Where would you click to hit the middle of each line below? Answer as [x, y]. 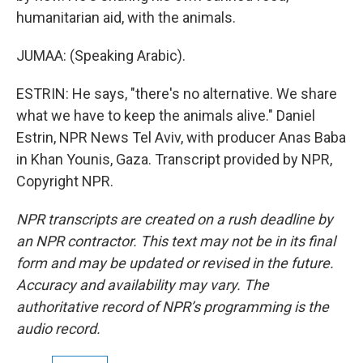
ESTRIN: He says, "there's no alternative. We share [177, 94]
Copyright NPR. [65, 181]
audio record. [58, 329]
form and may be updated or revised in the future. [175, 263]
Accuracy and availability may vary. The [143, 285]
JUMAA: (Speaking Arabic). [101, 56]
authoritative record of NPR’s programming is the [173, 307]
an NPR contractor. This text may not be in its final [176, 241]
